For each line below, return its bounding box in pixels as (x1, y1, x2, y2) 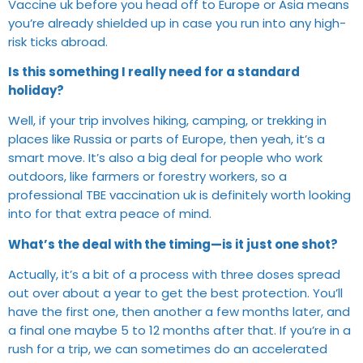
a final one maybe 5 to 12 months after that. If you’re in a (8, 322, 351, 340)
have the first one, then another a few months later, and (8, 303, 350, 321)
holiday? (8, 82, 66, 100)
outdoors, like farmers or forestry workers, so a (8, 168, 287, 186)
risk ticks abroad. (8, 32, 108, 50)
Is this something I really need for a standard (8, 63, 300, 81)
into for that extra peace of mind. (8, 205, 211, 223)
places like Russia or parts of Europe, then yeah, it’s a (8, 130, 325, 148)
